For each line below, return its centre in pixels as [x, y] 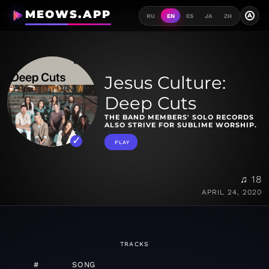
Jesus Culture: [165, 83]
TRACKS [134, 244]
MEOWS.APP [68, 14]
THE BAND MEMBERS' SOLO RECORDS [179, 117]
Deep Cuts [150, 103]
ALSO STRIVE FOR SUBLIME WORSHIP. [181, 125]
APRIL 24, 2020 [232, 192]
